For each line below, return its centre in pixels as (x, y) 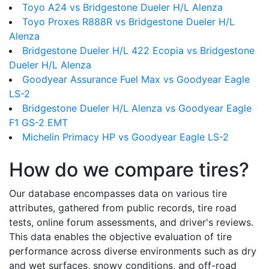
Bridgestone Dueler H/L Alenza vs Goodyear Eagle (137, 108)
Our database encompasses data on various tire (118, 193)
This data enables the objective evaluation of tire (120, 237)
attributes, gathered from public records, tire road (123, 208)
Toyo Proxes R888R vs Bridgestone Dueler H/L (128, 22)
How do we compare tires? (129, 170)
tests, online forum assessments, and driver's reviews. (131, 222)
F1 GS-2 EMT (38, 122)
